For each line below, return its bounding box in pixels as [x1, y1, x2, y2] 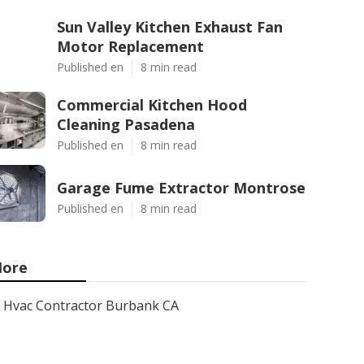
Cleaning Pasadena [57, 115, 195, 134]
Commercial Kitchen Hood [57, 95, 247, 115]
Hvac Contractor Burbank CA [3, 297, 179, 314]
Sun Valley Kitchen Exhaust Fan [57, 17, 283, 37]
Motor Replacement [57, 37, 204, 56]
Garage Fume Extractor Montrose [57, 178, 305, 197]
